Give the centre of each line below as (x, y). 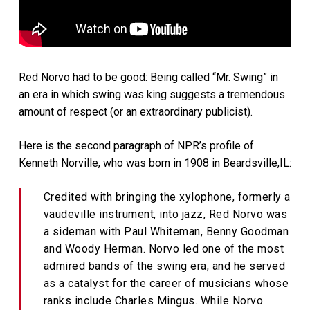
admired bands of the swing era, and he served (164, 266)
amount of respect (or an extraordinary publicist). (135, 111)
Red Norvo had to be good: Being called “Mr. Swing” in (148, 77)
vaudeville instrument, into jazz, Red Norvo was (165, 214)
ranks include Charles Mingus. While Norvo (153, 300)
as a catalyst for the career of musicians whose (166, 283)
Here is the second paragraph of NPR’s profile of (136, 145)
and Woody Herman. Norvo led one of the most (164, 248)
